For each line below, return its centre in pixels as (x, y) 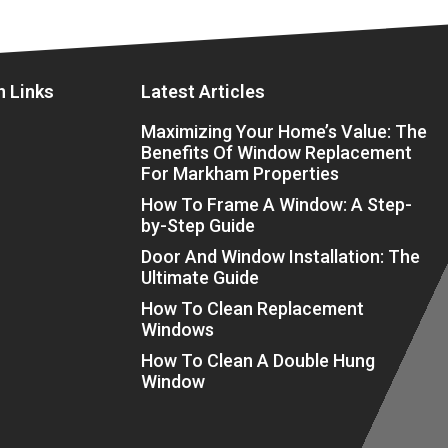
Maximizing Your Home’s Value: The (283, 131)
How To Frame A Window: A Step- (276, 204)
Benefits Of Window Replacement (276, 152)
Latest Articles (202, 91)
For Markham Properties (239, 173)
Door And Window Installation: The (280, 256)
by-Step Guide (197, 225)
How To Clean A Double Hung (257, 360)
